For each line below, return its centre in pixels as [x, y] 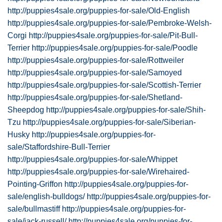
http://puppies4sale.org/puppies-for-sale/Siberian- [109, 122]
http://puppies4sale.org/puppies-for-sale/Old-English [99, 11]
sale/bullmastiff [34, 209]
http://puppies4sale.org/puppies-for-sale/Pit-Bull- [113, 35]
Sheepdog [26, 110]
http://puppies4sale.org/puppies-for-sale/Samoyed [95, 73]
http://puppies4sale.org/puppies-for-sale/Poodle [115, 48]
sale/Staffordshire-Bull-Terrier [59, 147]
